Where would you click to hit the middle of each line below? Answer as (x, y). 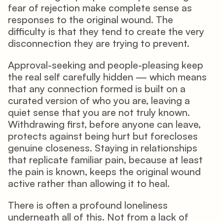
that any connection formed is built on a (97, 89)
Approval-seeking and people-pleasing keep (106, 65)
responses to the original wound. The (91, 19)
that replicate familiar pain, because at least (105, 160)
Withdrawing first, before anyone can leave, (104, 124)
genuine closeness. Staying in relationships (103, 148)
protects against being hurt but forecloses (103, 136)
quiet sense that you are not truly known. (99, 112)
